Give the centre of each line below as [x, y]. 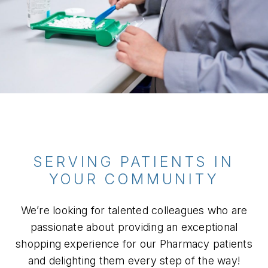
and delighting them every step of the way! [134, 261]
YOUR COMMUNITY [134, 179]
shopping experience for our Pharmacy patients [134, 244]
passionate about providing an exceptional [134, 227]
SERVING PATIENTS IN [134, 162]
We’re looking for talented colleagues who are [134, 210]
